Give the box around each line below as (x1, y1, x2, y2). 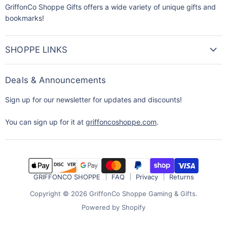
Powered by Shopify (82, 203, 145, 211)
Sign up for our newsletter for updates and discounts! (5, 95, 182, 104)
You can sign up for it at (5, 118, 86, 126)
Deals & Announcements (5, 75, 106, 85)
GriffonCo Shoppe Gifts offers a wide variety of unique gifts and (5, 3, 216, 11)
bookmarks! (5, 14, 44, 22)
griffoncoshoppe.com (86, 118, 157, 126)
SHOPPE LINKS (5, 44, 68, 55)
